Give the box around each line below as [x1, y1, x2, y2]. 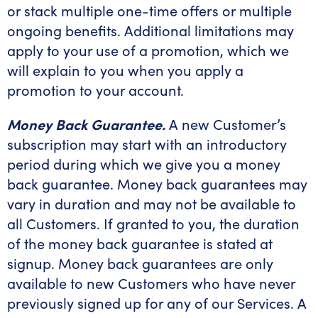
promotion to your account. [7, 80, 184, 99]
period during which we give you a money [7, 154, 280, 173]
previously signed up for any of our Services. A [7, 293, 307, 312]
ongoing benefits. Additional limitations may [7, 21, 294, 40]
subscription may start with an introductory [7, 134, 287, 153]
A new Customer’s [169, 114, 286, 133]
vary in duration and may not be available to [7, 194, 296, 213]
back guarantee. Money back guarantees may [7, 174, 307, 193]
